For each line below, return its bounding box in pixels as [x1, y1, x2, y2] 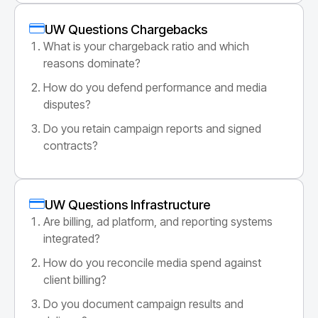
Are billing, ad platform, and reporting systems [43, 214, 273, 229]
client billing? [43, 272, 106, 287]
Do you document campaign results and [43, 296, 243, 311]
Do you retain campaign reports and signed [43, 121, 261, 136]
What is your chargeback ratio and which [43, 38, 249, 53]
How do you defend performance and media [43, 79, 267, 94]
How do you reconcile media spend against [43, 255, 261, 270]
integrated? [43, 231, 100, 246]
